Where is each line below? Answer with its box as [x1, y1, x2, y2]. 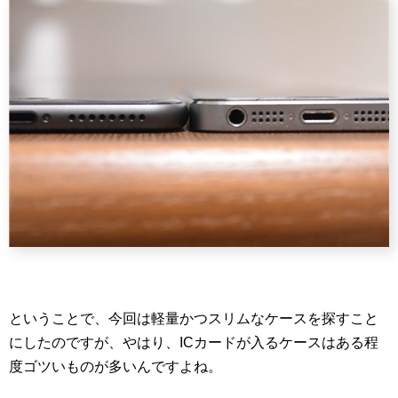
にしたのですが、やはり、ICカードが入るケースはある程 [9, 335, 378, 351]
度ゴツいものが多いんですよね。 [9, 359, 222, 375]
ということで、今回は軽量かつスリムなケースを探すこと [9, 311, 378, 327]
